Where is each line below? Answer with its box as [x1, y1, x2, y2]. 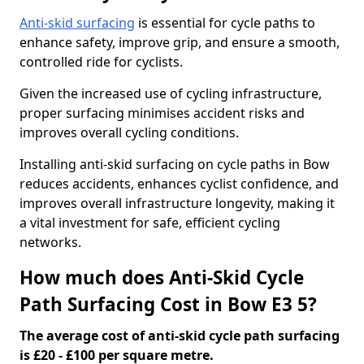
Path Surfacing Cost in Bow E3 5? [19, 292, 317, 317]
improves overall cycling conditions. [19, 123, 239, 141]
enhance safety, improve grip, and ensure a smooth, [19, 33, 340, 51]
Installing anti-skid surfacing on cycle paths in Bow [19, 155, 330, 173]
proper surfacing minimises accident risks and [19, 104, 305, 122]
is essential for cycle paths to [135, 14, 315, 32]
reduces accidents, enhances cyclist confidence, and [19, 175, 339, 193]
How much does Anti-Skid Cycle [19, 265, 304, 290]
